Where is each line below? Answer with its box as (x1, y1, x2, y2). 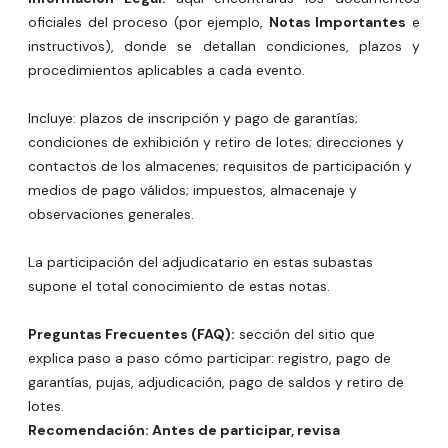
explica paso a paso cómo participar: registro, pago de (28, 349, 391, 367)
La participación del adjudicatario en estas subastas (28, 253, 373, 271)
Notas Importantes (268, 13, 407, 31)
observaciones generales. (28, 205, 194, 223)
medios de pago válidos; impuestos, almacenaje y (28, 181, 357, 199)
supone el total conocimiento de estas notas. (28, 277, 330, 295)
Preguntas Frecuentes (28, 325, 188, 343)
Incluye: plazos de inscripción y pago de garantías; (28, 109, 358, 127)
